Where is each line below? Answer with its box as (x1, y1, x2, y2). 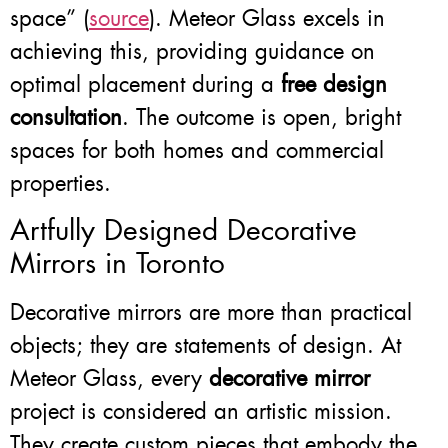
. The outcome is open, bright (122, 102, 401, 132)
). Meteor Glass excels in (149, 3, 385, 33)
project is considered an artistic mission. (10, 397, 392, 427)
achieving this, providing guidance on (10, 36, 375, 66)
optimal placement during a (10, 69, 281, 99)
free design (281, 69, 387, 99)
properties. (10, 168, 111, 198)
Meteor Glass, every (10, 364, 209, 394)
